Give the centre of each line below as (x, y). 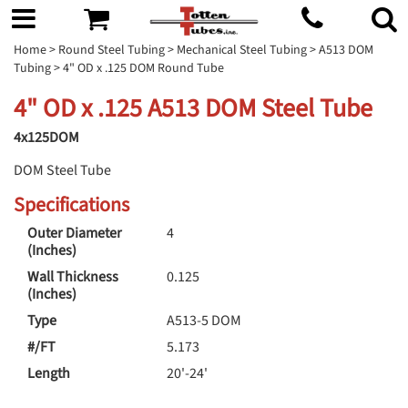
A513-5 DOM (204, 320)
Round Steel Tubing (112, 50)
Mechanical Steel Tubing (242, 50)
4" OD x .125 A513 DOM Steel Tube (193, 108)
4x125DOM (46, 137)
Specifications (71, 204)
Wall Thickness (73, 276)
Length (49, 373)
